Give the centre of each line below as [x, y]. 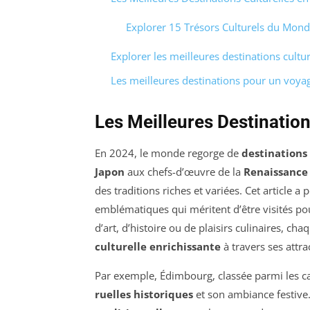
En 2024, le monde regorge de [168, 153]
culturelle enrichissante [158, 246]
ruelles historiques [144, 294]
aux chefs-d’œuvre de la [184, 171]
